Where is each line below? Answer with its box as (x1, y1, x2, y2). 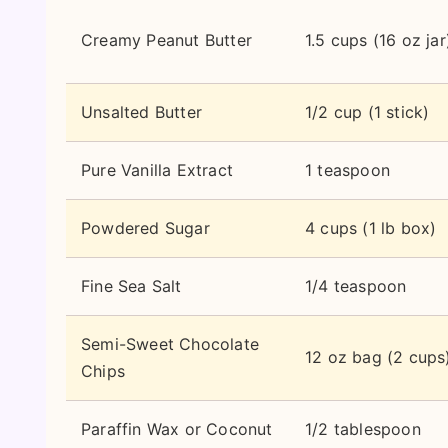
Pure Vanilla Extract (81, 160, 233, 180)
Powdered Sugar (81, 218, 210, 238)
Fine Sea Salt (81, 276, 182, 296)
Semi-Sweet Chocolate (81, 334, 259, 354)
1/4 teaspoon (305, 276, 407, 296)
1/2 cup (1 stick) (305, 102, 430, 122)
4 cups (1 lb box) (305, 218, 437, 238)
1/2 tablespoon (305, 419, 421, 439)
